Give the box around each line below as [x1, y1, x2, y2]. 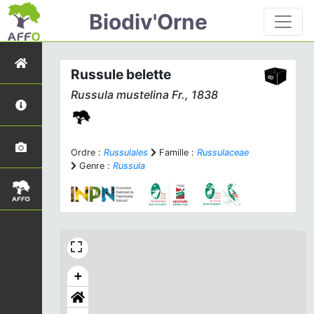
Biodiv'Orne [88, 8, 207, 34]
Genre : [76, 161, 113, 171]
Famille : [156, 147, 197, 158]
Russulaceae [197, 147, 249, 158]
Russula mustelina [71, 88, 169, 102]
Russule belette [71, 66, 171, 83]
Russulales [104, 147, 148, 158]
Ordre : [71, 147, 104, 158]
